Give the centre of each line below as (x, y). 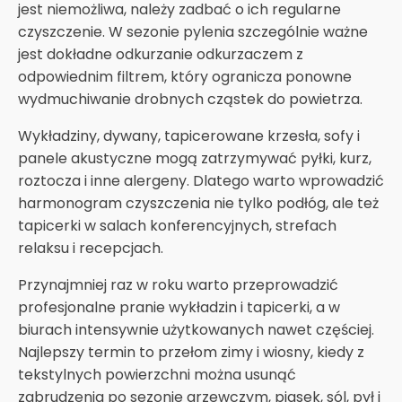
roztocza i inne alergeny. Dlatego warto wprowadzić (201, 180)
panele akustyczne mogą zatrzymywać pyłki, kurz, (195, 158)
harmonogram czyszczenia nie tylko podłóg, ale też (198, 203)
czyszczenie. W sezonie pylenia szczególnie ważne (193, 31)
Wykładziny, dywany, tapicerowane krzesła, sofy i (189, 135)
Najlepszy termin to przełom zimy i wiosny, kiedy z (191, 352)
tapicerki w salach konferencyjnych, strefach (177, 225)
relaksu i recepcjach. (91, 248)
